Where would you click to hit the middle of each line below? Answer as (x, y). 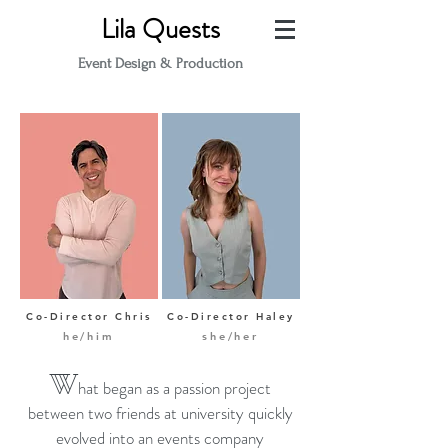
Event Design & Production (160, 63)
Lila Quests (160, 29)
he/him (88, 336)
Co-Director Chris (89, 316)
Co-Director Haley (231, 316)
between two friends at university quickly (160, 413)
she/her (230, 336)
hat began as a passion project (174, 388)
